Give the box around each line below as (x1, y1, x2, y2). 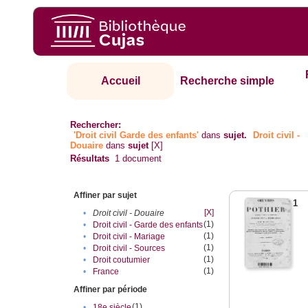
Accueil (100, 75, 140, 87)
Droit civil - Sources (93, 243, 166, 254)
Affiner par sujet (74, 190, 137, 201)
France (93, 267, 120, 277)
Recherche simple (180, 75, 275, 87)
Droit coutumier (93, 255, 151, 265)
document (120, 153, 162, 164)
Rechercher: (70, 120, 122, 131)
